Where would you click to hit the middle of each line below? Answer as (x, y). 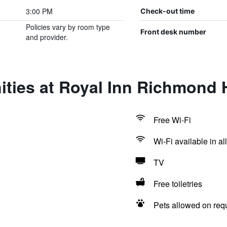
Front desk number (173, 32)
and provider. (47, 37)
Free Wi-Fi (172, 120)
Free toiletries (178, 184)
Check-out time (167, 11)
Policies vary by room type (68, 27)
